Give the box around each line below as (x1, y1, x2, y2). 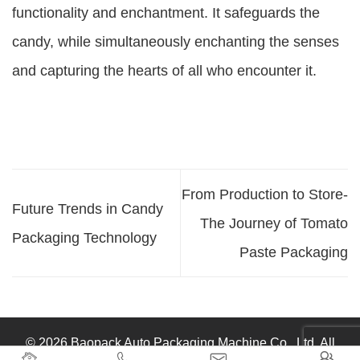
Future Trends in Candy (12, 200, 163, 217)
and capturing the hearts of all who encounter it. (12, 63, 317, 79)
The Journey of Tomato (200, 215, 348, 231)
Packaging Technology (12, 229, 157, 246)
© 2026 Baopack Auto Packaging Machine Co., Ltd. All (25, 336, 335, 350)
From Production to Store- (182, 186, 348, 202)
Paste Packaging (239, 243, 348, 260)
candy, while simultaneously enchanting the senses (12, 34, 339, 50)
